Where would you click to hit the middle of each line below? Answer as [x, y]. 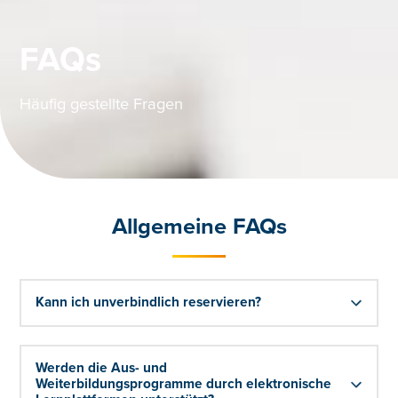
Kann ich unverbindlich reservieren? [149, 302]
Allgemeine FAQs [199, 227]
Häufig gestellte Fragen [102, 103]
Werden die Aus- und [102, 368]
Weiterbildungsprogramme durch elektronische [184, 384]
